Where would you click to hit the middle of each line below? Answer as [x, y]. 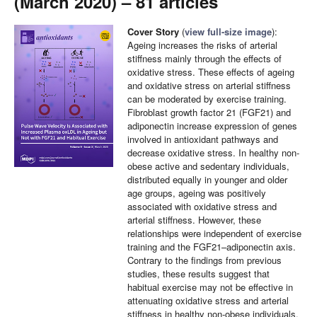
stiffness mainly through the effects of [204, 58]
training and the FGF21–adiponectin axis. [212, 247]
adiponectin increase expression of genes [212, 126]
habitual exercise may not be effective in [210, 287]
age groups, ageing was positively [197, 193]
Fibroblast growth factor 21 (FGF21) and [209, 112]
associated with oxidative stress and [202, 206]
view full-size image [228, 31]
